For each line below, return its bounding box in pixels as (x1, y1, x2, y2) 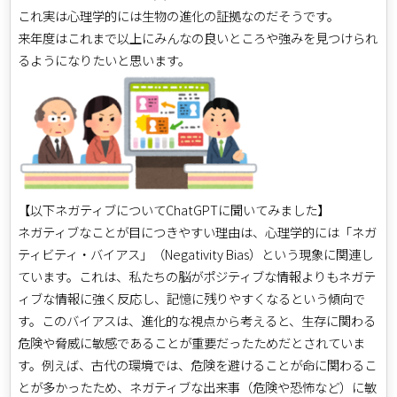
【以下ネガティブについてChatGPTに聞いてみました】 (18, 199, 331, 219)
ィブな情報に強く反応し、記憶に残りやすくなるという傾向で (18, 288, 366, 307)
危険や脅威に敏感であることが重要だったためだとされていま (18, 332, 366, 352)
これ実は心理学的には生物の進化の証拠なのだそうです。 (18, 5, 340, 25)
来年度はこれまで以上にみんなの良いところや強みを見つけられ (18, 27, 378, 47)
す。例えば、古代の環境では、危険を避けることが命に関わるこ (18, 354, 378, 374)
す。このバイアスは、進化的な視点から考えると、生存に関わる (18, 310, 377, 330)
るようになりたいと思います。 (18, 50, 191, 69)
